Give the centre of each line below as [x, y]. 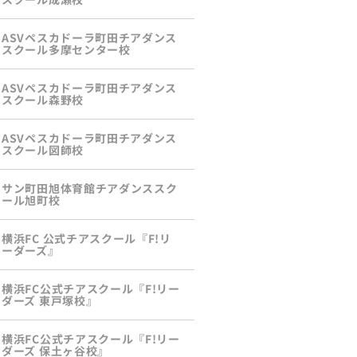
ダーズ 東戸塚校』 [50, 301]
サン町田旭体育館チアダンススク [90, 188]
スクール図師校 [43, 150]
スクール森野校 [43, 100]
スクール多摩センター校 [66, 50]
